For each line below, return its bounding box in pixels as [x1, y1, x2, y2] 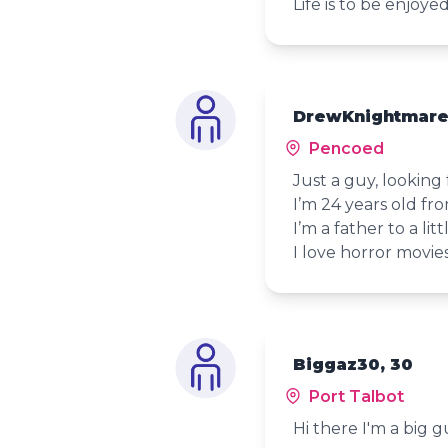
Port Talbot [304, 387, 404, 407]
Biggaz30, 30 [292, 355, 413, 375]
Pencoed [304, 139, 384, 159]
